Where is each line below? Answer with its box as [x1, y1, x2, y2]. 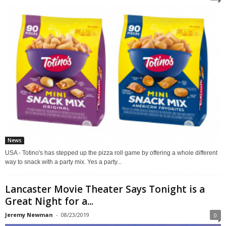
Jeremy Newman [5, 210, 53, 218]
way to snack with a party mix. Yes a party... [5, 158, 122, 165]
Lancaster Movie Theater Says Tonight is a [5, 182, 205, 196]
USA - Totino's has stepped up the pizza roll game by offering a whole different [5, 149, 217, 156]
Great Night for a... [5, 194, 93, 208]
